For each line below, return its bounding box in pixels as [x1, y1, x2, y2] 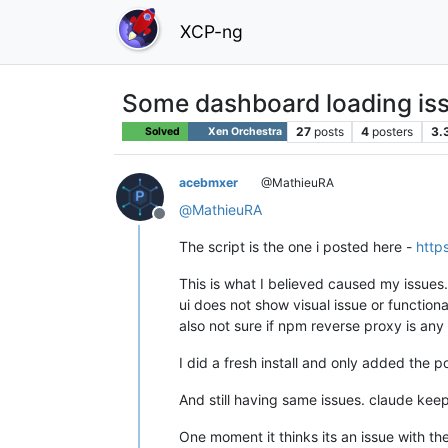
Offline [158, 213, 208, 234]
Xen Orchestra [205, 124, 282, 138]
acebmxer [179, 174, 238, 190]
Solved [144, 124, 180, 138]
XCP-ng [180, 20, 243, 42]
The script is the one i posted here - [179, 237, 416, 255]
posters [372, 123, 414, 139]
